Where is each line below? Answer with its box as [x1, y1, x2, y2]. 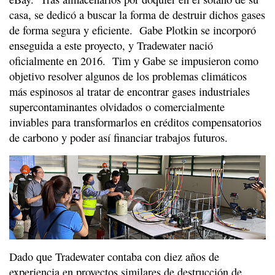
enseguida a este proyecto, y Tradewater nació [9, 38, 213, 53]
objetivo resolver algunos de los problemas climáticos [9, 69, 247, 84]
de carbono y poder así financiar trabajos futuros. [9, 130, 228, 145]
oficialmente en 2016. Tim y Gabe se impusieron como [9, 53, 258, 69]
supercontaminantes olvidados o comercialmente [9, 99, 225, 115]
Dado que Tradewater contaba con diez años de [9, 249, 219, 265]
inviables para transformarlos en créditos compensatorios [9, 115, 261, 130]
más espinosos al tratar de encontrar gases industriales [9, 84, 250, 99]
